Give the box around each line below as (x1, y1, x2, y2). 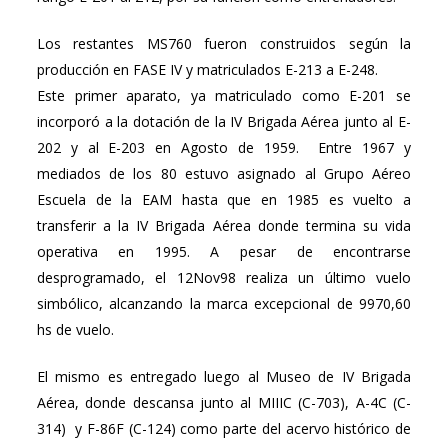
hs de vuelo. (36, 320, 114, 339)
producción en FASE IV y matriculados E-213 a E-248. (36, 60, 378, 79)
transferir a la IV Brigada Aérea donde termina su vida (36, 216, 412, 235)
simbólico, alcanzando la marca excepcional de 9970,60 (36, 294, 412, 313)
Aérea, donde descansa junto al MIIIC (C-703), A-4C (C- (36, 393, 412, 412)
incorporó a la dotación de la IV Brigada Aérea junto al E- (36, 112, 412, 131)
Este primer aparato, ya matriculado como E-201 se (36, 86, 412, 105)
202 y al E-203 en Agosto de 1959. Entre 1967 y (36, 138, 412, 157)
